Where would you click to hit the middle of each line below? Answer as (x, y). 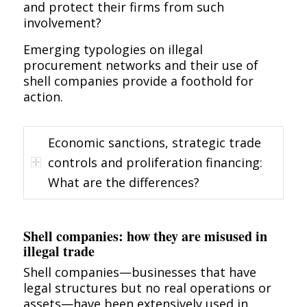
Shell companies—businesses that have (139, 272)
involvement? (62, 23)
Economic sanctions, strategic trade (154, 142)
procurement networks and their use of (140, 65)
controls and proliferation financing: (155, 162)
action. (43, 96)
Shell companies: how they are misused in (145, 236)
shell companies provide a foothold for (138, 81)
